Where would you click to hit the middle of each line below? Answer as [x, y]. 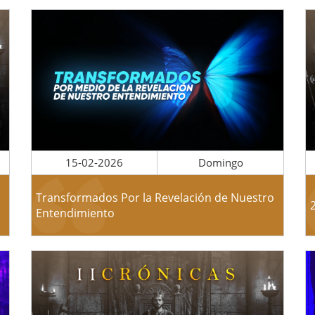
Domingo [220, 162]
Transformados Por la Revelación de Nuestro [155, 198]
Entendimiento [75, 213]
